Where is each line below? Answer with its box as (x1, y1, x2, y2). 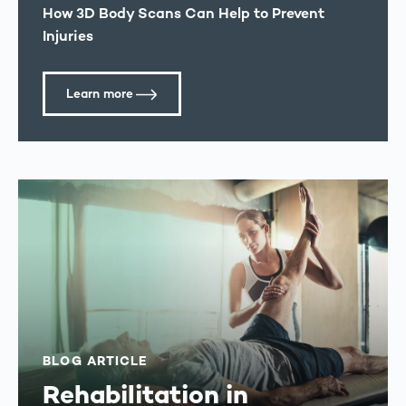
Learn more (66, 86, 134, 102)
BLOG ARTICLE (43, 353, 147, 369)
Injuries (43, 25, 94, 45)
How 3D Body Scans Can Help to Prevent (43, 3, 325, 23)
